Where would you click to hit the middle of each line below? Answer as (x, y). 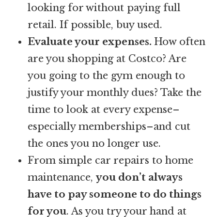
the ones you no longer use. (94, 143)
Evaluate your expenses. (91, 41)
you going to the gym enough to (107, 75)
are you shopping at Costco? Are (107, 58)
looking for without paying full (104, 8)
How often (180, 41)
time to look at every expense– (104, 109)
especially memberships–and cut (109, 126)
